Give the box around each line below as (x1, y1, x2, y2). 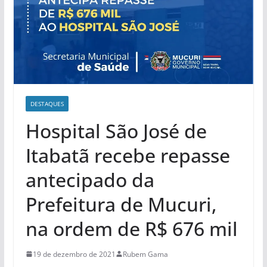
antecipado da (25, 166, 154, 193)
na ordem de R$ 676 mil (25, 215, 238, 241)
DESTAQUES (30, 99, 64, 108)
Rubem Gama (122, 249, 168, 259)
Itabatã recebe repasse (25, 142, 230, 168)
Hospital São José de (25, 117, 207, 144)
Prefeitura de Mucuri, (25, 191, 217, 217)
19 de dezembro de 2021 (32, 249, 116, 259)
